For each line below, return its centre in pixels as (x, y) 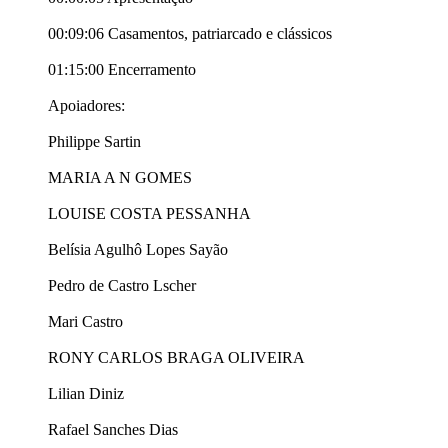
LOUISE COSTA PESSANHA (149, 214)
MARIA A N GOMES (120, 178)
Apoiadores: (86, 106)
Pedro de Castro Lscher (122, 286)
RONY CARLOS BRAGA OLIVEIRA (176, 358)
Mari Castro (85, 322)
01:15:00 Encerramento (122, 70)
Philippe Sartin (94, 142)
